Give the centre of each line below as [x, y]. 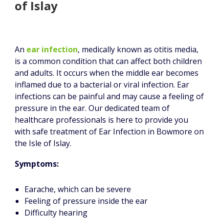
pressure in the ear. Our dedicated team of [92, 108]
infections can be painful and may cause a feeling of [109, 96]
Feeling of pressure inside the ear [86, 201]
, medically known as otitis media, [138, 49]
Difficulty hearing [56, 212]
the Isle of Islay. [43, 143]
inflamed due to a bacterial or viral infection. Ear [102, 84]
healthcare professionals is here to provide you [101, 120]
